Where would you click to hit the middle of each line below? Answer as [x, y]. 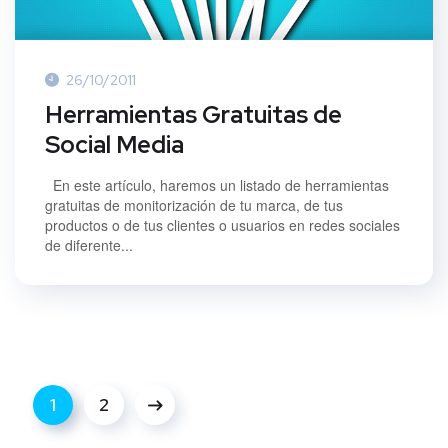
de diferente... [89, 244]
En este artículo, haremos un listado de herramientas [217, 184]
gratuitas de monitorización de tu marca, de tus [194, 204]
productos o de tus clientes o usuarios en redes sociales [222, 224]
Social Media [114, 144]
